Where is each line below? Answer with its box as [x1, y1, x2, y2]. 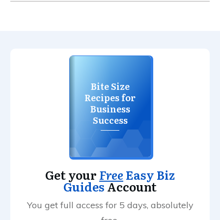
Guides [63, 178, 107, 195]
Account [107, 178, 157, 195]
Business [90, 102, 130, 115]
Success [92, 113, 128, 127]
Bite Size [90, 80, 130, 93]
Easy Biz [123, 166, 175, 183]
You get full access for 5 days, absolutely [27, 199, 193, 211]
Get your [45, 166, 99, 183]
